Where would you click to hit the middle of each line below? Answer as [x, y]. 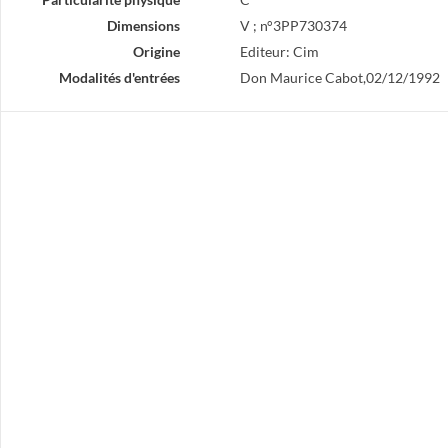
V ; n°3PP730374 [293, 25]
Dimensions [143, 25]
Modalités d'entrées [119, 77]
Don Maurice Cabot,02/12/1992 [339, 77]
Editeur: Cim [279, 51]
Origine [156, 51]
